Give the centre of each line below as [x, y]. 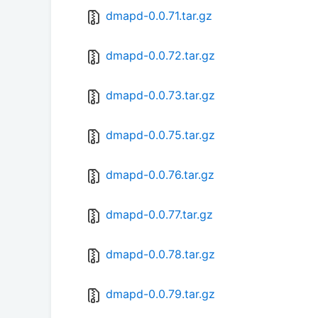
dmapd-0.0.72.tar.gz [160, 56]
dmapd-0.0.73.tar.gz [160, 95]
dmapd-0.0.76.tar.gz [160, 175]
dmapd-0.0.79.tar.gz [160, 294]
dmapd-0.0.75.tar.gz [160, 135]
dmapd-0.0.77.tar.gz [159, 215]
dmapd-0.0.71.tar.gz [159, 16]
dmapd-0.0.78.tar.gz [160, 254]
